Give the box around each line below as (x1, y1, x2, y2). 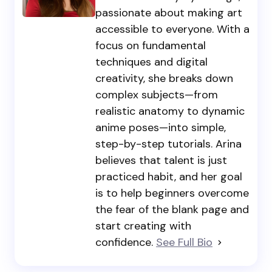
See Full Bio (156, 235, 212, 250)
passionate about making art (95, 5, 242, 21)
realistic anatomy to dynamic (95, 104, 245, 119)
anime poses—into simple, (95, 120, 226, 135)
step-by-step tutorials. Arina (95, 137, 242, 152)
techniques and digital (95, 55, 208, 70)
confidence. (95, 235, 156, 250)
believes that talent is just (95, 153, 227, 168)
